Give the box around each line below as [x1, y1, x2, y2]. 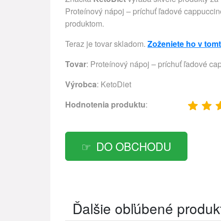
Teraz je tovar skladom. [65, 38, 147, 50]
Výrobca [65, 78, 97, 90]
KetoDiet [101, 78, 131, 90]
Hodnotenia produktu [65, 99, 146, 110]
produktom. [65, 18, 104, 30]
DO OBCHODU [96, 138, 171, 154]
